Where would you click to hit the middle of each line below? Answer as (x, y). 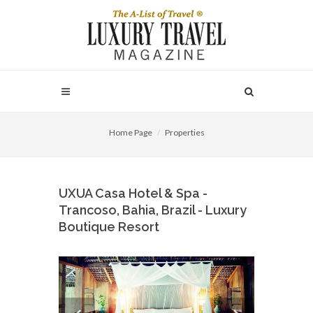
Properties (184, 132)
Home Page (130, 132)
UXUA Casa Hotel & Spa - (133, 193)
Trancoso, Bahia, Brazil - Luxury (153, 210)
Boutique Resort (109, 227)
